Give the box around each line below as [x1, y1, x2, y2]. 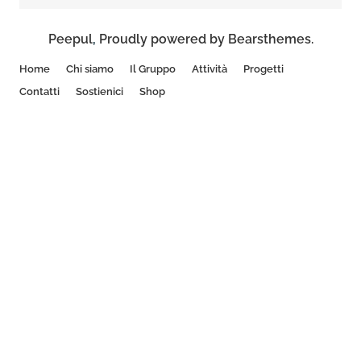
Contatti [19, 85, 60, 98]
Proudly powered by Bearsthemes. [98, 31, 313, 47]
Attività [192, 63, 227, 75]
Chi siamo [66, 63, 114, 75]
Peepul [48, 31, 93, 47]
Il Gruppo [130, 63, 176, 75]
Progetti [243, 63, 284, 75]
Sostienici [76, 85, 123, 98]
